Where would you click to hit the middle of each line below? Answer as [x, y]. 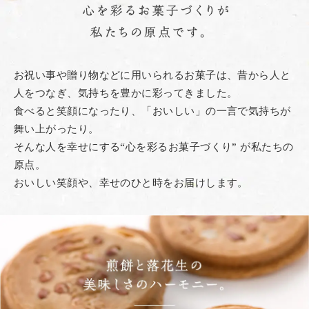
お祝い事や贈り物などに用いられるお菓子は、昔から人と [152, 75]
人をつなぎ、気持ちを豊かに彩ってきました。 [126, 93]
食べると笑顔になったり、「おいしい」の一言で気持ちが [152, 111]
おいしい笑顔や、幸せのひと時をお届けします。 [131, 182]
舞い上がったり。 [57, 129]
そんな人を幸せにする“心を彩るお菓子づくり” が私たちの [154, 147]
